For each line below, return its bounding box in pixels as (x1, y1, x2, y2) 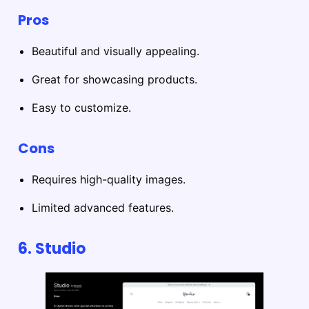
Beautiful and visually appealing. (32, 44, 199, 59)
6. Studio (18, 238, 86, 260)
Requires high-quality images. (32, 172, 186, 187)
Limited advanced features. (32, 201, 174, 215)
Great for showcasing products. (32, 72, 197, 87)
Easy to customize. (32, 101, 131, 115)
